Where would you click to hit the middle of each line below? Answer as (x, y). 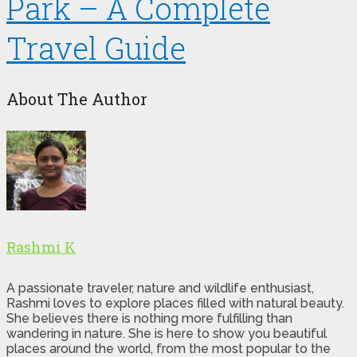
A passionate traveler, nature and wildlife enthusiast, (160, 288)
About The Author (77, 99)
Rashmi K (41, 247)
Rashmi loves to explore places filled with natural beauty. (175, 304)
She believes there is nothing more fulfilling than (149, 319)
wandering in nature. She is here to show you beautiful (167, 334)
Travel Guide (96, 47)
